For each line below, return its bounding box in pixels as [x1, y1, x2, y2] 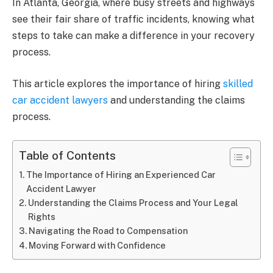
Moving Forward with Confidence [28, 239, 166, 250]
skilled [223, 77, 253, 90]
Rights [27, 211, 55, 222]
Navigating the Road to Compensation [28, 225, 188, 236]
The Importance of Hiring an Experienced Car [26, 169, 216, 180]
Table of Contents [19, 148, 116, 162]
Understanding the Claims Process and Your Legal [27, 197, 238, 208]
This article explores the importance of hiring [12, 77, 223, 90]
